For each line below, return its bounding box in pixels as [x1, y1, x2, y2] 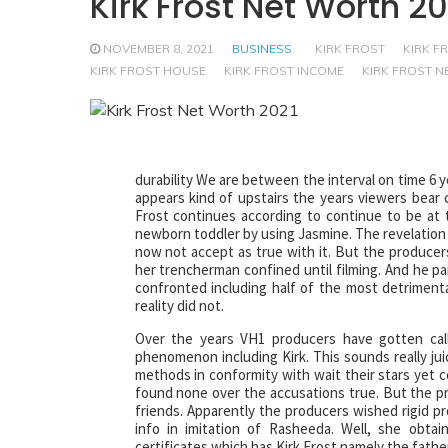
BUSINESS [231, 41, 292, 56]
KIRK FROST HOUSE [89, 63, 206, 78]
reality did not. [134, 295, 224, 315]
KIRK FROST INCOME [223, 63, 344, 78]
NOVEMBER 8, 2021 [102, 41, 214, 56]
